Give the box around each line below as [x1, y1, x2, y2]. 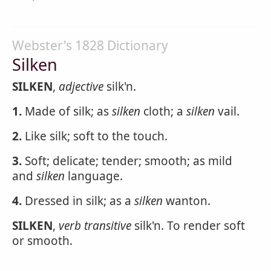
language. [65, 168, 123, 184]
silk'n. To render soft [131, 218, 245, 233]
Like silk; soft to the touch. [22, 128, 168, 144]
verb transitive [59, 218, 131, 233]
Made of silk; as [22, 103, 112, 119]
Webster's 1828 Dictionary [12, 37, 168, 54]
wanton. [163, 193, 211, 209]
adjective [59, 79, 103, 94]
